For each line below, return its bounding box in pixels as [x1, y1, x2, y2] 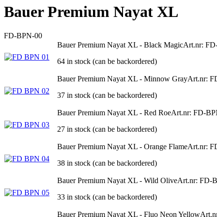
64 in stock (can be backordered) [57, 57, 157, 65]
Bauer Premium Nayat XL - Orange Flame [57, 142, 187, 151]
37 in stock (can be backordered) [57, 91, 157, 99]
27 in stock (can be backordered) [57, 124, 157, 133]
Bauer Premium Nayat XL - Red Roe [57, 108, 171, 117]
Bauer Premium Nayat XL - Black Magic [57, 40, 183, 49]
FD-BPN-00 [4, 31, 42, 40]
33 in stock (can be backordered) [57, 192, 157, 201]
